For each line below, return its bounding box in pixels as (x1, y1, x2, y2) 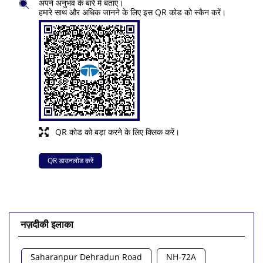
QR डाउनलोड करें (48, 156, 93, 166)
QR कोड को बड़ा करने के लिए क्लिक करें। (55, 126, 180, 138)
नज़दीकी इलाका (21, 218, 73, 231)
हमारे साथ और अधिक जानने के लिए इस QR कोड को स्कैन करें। (39, 6, 226, 18)
